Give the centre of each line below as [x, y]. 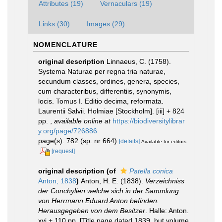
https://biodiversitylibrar [149, 121]
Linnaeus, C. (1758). [139, 61]
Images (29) [106, 24]
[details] [129, 141]
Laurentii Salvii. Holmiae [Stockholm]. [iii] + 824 [111, 111]
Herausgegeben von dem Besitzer [92, 210]
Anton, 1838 [57, 181]
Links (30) [54, 24]
